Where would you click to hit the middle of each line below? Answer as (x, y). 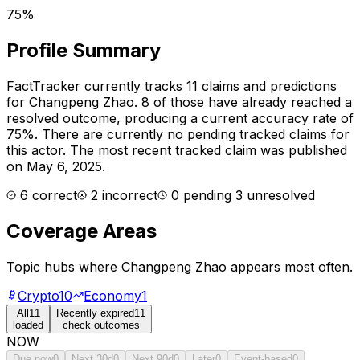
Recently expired (95, 313)
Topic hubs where (64, 266)
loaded (28, 325)
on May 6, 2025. (56, 166)
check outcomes (101, 325)
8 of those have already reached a (245, 102)
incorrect (128, 195)
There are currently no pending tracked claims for (194, 134)
